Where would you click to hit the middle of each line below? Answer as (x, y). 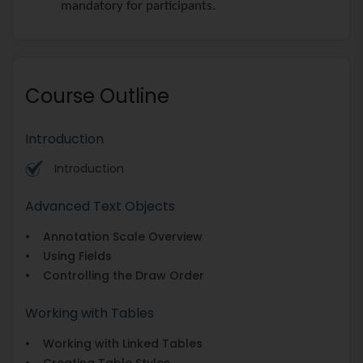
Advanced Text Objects (100, 206)
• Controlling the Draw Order (115, 275)
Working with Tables (90, 313)
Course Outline (97, 96)
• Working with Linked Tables (114, 343)
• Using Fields (68, 256)
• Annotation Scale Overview (114, 236)
